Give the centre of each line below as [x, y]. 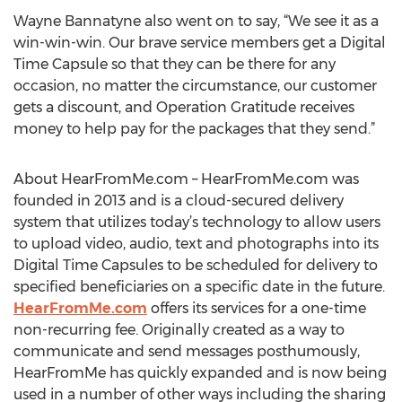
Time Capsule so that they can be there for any [175, 64]
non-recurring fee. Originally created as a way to [179, 330]
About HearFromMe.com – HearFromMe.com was [186, 179]
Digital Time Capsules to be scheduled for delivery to [196, 265]
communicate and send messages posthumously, [187, 351]
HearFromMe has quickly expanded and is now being [200, 373]
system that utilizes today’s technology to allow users [197, 222]
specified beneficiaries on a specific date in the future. [199, 287]
